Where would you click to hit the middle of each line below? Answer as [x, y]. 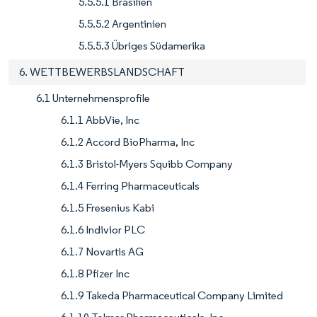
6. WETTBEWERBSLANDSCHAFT [102, 72]
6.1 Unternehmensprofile [93, 98]
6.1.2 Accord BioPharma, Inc [128, 142]
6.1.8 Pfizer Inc [95, 274]
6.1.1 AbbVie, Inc [100, 120]
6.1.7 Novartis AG [102, 252]
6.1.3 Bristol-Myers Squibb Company [147, 164]
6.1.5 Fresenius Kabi [108, 208]
